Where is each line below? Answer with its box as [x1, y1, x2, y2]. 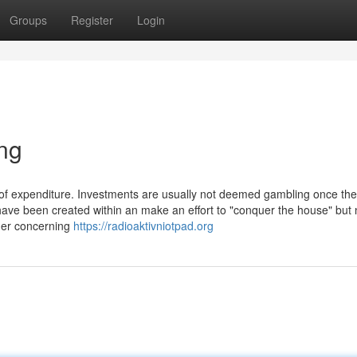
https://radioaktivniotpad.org [73, 218, 214, 233]
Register [71, 12, 113, 28]
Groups [10, 12, 47, 28]
